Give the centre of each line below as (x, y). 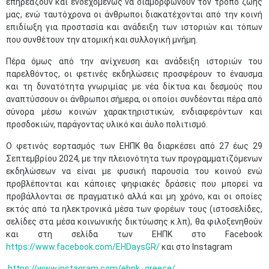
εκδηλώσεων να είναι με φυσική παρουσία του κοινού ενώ (134, 171)
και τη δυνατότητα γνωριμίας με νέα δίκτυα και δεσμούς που (134, 86)
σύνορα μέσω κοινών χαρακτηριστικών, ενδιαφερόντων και (134, 112)
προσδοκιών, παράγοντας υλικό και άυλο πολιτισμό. (107, 124)
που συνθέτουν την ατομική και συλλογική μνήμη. (102, 40)
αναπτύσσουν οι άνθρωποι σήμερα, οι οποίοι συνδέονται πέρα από (134, 99)
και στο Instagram (196, 247)
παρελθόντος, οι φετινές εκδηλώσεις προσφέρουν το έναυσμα (134, 74)
